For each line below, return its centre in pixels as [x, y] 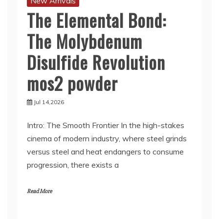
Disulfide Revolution [96, 62]
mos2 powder [72, 83]
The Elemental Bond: [97, 20]
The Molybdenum [85, 41]
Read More [39, 191]
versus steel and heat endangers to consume [105, 152]
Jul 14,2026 [49, 102]
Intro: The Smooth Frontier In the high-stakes [106, 125]
